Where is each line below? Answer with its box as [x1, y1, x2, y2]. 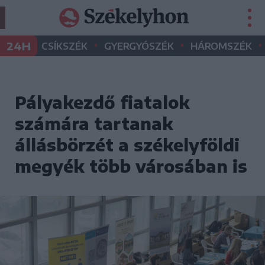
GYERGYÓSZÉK [104, 40, 174, 52]
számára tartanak [15, 113, 173, 134]
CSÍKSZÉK [41, 40, 88, 52]
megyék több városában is [15, 156, 247, 176]
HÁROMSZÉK [190, 40, 252, 52]
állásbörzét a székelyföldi [15, 134, 240, 155]
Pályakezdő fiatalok [15, 92, 190, 112]
